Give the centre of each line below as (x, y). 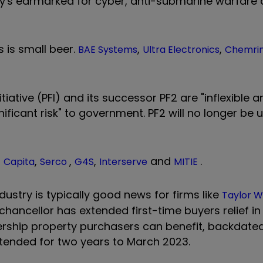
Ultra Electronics (181, 50)
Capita (19, 162)
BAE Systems (108, 50)
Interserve (123, 162)
